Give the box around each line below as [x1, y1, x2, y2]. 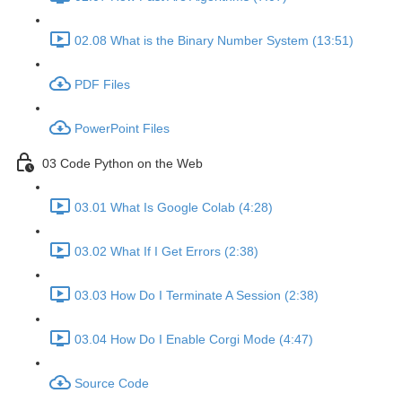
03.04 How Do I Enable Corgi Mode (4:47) [74, 332, 313, 347]
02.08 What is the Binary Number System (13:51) [74, 33, 354, 48]
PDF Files [74, 77, 130, 92]
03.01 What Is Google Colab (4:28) [74, 200, 273, 215]
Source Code [74, 376, 149, 391]
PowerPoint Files [74, 121, 170, 136]
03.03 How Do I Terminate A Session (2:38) [74, 288, 319, 303]
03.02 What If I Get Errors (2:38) [74, 244, 258, 259]
